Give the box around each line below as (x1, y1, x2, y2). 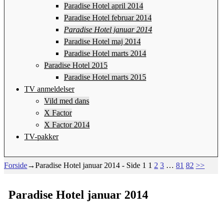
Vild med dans (44, 96, 89, 105)
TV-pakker (24, 132, 58, 141)
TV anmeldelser (24, 84, 74, 93)
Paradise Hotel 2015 (44, 60, 108, 69)
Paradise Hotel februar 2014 (64, 13, 152, 22)
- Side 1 (120, 161, 146, 169)
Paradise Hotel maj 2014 (64, 37, 141, 46)
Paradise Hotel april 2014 (64, 1, 143, 10)
